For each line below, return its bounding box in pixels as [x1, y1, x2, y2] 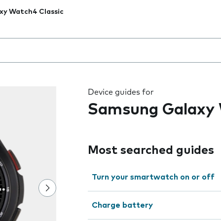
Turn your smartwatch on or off [92, 173, 215, 181]
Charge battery [92, 201, 153, 209]
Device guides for [88, 88, 154, 96]
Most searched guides [88, 145, 214, 156]
